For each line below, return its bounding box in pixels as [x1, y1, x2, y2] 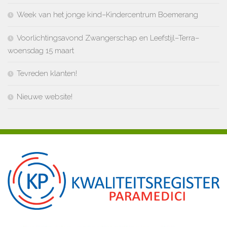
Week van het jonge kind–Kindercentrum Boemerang [17, 10, 198, 19]
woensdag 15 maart [8, 46, 74, 55]
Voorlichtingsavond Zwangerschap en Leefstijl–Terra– [17, 33, 199, 43]
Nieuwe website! [17, 92, 72, 101]
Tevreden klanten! [17, 68, 77, 78]
